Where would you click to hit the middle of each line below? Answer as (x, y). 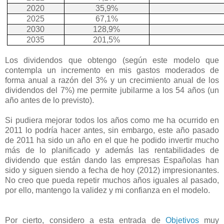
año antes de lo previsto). (49, 100)
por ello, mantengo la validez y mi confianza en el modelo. (107, 190)
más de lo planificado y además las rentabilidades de (112, 150)
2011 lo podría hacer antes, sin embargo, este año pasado (112, 130)
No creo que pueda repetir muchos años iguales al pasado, (112, 180)
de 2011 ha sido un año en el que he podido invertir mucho (112, 140)
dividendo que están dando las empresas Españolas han (112, 160)
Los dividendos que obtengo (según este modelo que (112, 60)
